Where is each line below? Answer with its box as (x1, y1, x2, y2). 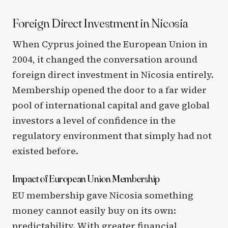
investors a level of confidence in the (12, 113, 176, 127)
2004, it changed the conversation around (12, 52, 197, 66)
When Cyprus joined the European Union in (12, 37, 208, 50)
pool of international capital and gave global (12, 98, 210, 111)
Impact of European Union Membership (12, 172, 160, 185)
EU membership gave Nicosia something (12, 188, 193, 202)
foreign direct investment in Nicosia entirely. (12, 68, 214, 81)
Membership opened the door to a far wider (12, 83, 207, 96)
